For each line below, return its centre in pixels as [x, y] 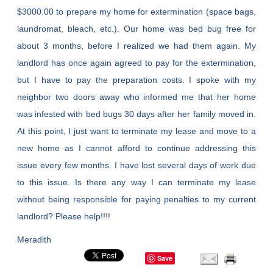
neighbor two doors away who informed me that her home [136, 97]
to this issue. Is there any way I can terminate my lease [136, 183]
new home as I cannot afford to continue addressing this [136, 148]
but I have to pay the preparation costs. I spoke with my [136, 80]
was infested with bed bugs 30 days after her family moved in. [136, 114]
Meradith [34, 240]
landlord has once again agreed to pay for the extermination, [136, 63]
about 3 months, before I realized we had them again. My [136, 46]
